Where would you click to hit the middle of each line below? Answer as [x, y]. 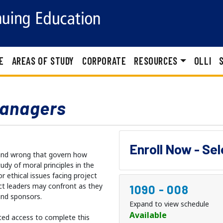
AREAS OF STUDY [43, 61]
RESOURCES [156, 61]
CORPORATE [104, 61]
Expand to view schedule [169, 204]
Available [148, 215]
